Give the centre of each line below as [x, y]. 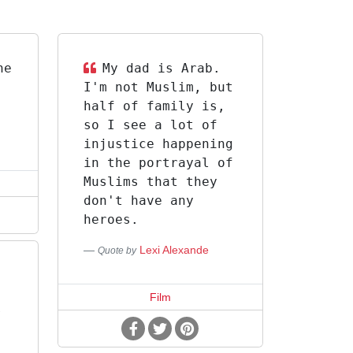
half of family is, [154, 106]
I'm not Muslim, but [158, 87]
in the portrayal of [158, 163]
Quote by [117, 251]
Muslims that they [150, 182]
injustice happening [158, 144]
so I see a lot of [150, 125]
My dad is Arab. [161, 68]
